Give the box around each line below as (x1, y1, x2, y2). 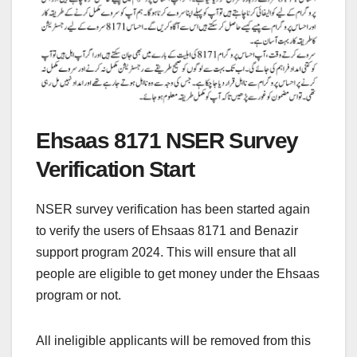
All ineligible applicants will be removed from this (36, 333, 311, 347)
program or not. (36, 288, 121, 302)
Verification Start (36, 156, 194, 182)
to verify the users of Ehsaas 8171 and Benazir (36, 223, 298, 237)
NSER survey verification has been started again (36, 202, 310, 216)
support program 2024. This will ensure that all (36, 245, 296, 259)
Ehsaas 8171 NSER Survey (36, 127, 298, 153)
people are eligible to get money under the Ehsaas (36, 266, 320, 280)
